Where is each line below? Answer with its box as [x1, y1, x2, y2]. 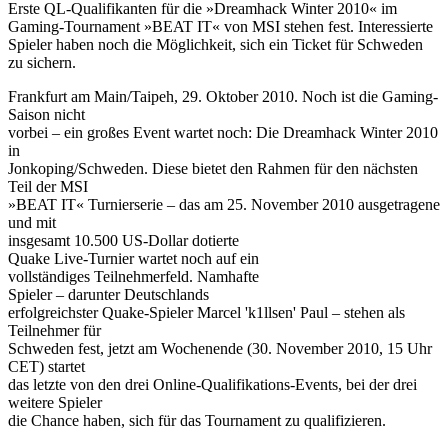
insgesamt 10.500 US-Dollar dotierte [8, 231, 239, 249]
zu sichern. [8, 53, 76, 71]
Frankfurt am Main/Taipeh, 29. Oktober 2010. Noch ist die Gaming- [8, 87, 438, 105]
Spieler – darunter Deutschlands [8, 285, 209, 303]
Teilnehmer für [8, 321, 101, 339]
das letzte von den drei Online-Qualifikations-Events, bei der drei [8, 375, 417, 393]
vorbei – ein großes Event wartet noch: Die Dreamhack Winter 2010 [8, 123, 438, 141]
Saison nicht [8, 105, 85, 123]
